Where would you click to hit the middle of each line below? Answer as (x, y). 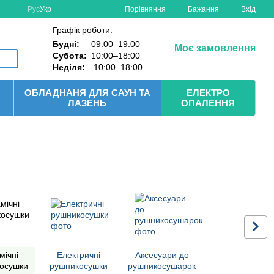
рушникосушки (78, 266)
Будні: (68, 44)
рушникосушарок (162, 266)
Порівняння (145, 9)
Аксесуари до (162, 255)
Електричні (78, 255)
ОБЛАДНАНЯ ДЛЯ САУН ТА (87, 93)
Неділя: (69, 67)
